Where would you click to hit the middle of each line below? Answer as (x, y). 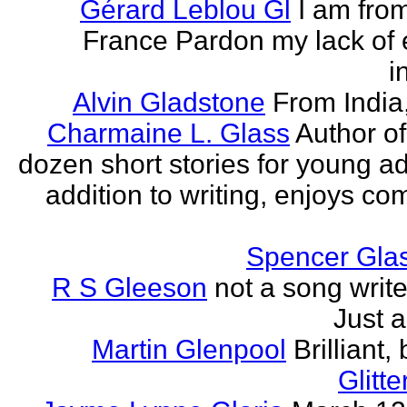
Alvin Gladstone (169, 102)
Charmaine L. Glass (169, 133)
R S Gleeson (129, 288)
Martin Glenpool (189, 349)
